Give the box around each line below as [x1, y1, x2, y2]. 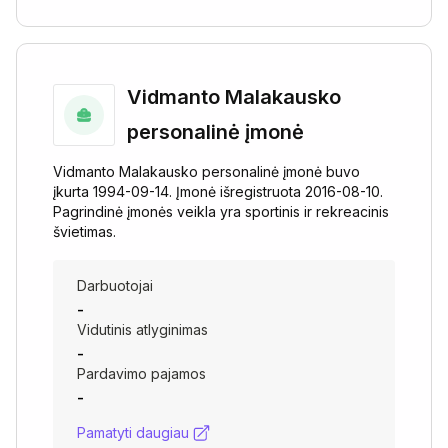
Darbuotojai [77, 277, 153, 294]
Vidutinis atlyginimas [77, 321, 208, 338]
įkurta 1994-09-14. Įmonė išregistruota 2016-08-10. [53, 183, 383, 200]
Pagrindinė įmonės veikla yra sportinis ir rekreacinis [53, 203, 389, 220]
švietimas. [53, 223, 116, 240]
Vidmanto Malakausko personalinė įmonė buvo [53, 163, 360, 180]
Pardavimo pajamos [77, 365, 206, 382]
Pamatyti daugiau [77, 424, 189, 441]
